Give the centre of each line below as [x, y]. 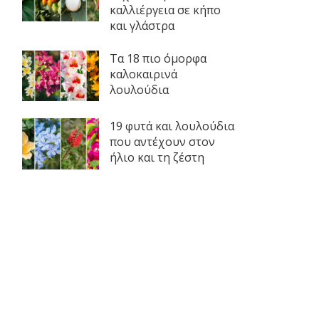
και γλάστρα [142, 25]
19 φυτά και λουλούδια [172, 126]
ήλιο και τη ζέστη [157, 158]
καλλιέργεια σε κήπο [165, 10]
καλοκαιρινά [143, 74]
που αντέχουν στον [162, 142]
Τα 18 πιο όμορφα [158, 58]
